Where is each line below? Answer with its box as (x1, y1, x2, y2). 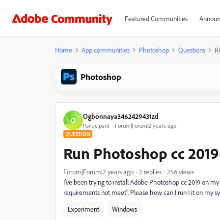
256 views (167, 167, 194, 176)
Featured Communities (124, 14, 188, 23)
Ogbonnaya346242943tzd (83, 111, 159, 120)
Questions (178, 46, 205, 54)
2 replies (139, 167, 162, 176)
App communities (82, 46, 130, 54)
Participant (83, 121, 110, 129)
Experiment (68, 205, 99, 213)
